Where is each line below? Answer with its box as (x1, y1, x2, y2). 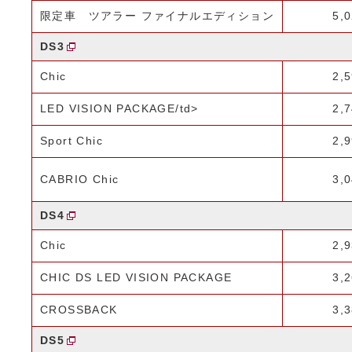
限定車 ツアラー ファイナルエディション (40, 9, 274, 22)
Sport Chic (40, 134, 103, 147)
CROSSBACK (40, 303, 118, 316)
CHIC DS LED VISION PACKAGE (40, 271, 233, 284)
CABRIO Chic (40, 173, 119, 185)
